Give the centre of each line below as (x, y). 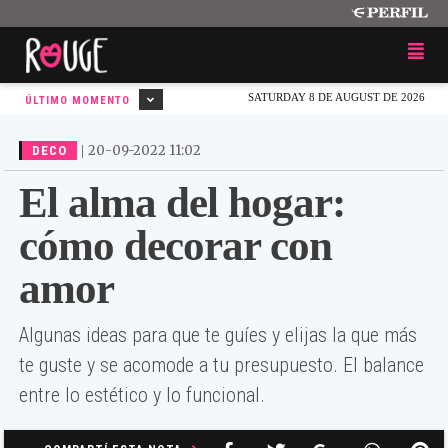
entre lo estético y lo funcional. (142, 395)
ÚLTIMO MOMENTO (79, 100)
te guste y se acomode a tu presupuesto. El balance (221, 365)
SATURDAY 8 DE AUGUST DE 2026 (336, 97)
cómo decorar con (175, 245)
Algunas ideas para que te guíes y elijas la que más (218, 335)
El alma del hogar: (182, 202)
